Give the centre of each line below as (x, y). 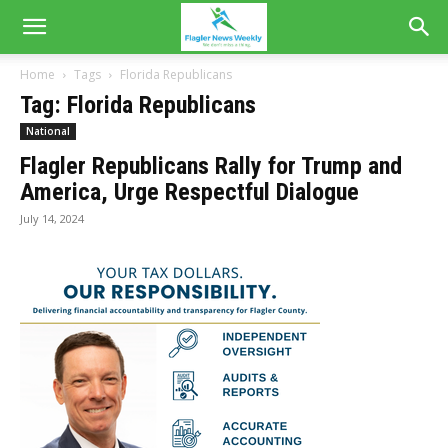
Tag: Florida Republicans (138, 105)
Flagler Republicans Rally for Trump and (211, 166)
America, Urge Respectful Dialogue (189, 192)
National (48, 131)
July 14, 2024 (52, 218)
